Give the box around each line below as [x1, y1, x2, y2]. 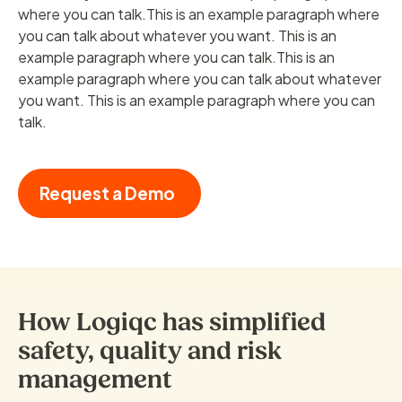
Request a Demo [39, 181, 175, 204]
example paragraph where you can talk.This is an [18, 47, 335, 66]
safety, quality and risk [18, 335, 282, 366]
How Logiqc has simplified [18, 306, 326, 337]
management [18, 363, 172, 395]
